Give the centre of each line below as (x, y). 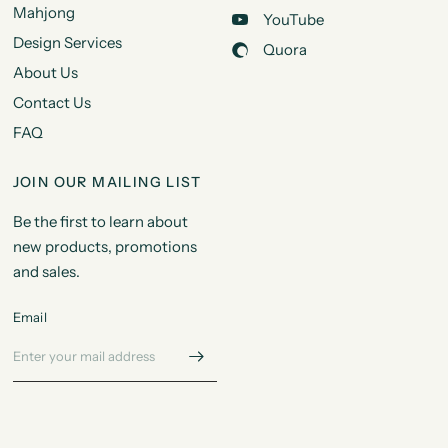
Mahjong (43, 12)
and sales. (46, 271)
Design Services (67, 42)
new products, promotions (104, 246)
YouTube (293, 20)
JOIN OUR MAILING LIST (107, 182)
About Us (45, 72)
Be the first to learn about (100, 221)
